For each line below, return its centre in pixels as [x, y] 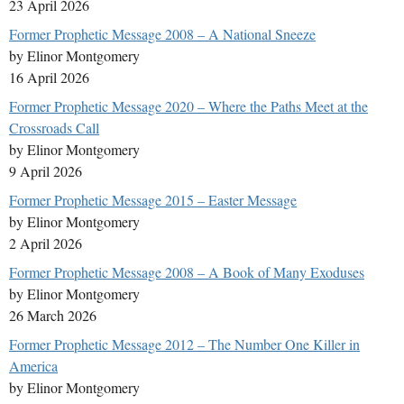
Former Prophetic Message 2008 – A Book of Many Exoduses [187, 272]
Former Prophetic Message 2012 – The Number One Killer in [184, 344]
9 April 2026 [46, 171]
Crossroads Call [54, 128]
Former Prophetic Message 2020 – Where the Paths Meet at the [188, 106]
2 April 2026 [46, 243]
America [33, 366]
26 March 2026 [53, 316]
